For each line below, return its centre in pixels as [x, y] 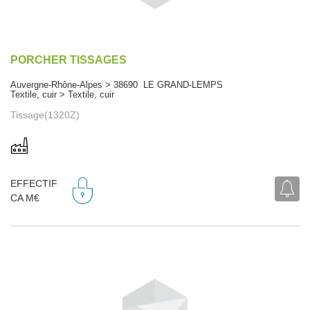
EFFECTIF [34, 184]
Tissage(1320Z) [45, 115]
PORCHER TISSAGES [69, 60]
